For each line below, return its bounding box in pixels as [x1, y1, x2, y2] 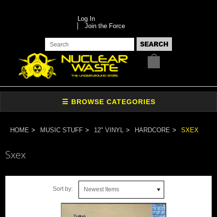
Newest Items [84, 186, 119, 193]
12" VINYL [94, 126, 124, 134]
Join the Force [84, 22, 125, 30]
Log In [77, 15, 95, 22]
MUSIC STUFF [40, 126, 83, 134]
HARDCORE [135, 126, 170, 134]
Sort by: [53, 185, 73, 192]
